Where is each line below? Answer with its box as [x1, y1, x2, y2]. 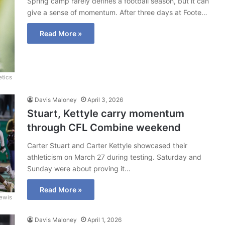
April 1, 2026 [87, 215, 122, 223]
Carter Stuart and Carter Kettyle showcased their [27, 141, 187, 150]
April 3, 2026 [87, 95, 123, 103]
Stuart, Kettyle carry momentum [27, 107, 184, 120]
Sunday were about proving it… [27, 164, 131, 173]
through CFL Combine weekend [27, 121, 181, 134]
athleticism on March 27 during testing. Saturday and [27, 152, 201, 161]
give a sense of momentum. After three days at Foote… [27, 8, 207, 17]
